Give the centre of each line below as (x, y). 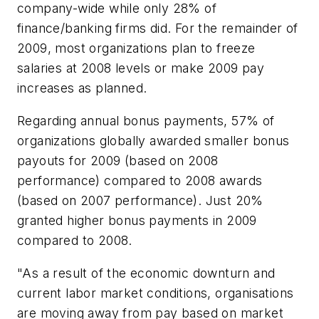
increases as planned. (82, 88)
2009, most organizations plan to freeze (136, 48)
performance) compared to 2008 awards (140, 180)
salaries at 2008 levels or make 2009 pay (141, 68)
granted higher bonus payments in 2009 (137, 220)
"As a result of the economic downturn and (146, 273)
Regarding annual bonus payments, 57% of (146, 120)
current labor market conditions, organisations (156, 293)
